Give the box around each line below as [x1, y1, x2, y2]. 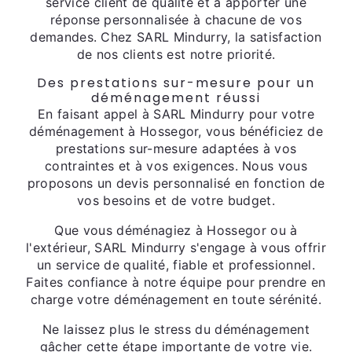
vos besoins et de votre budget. [77, 192, 275, 208]
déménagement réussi [91, 89, 261, 107]
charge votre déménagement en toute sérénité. [30, 291, 322, 307]
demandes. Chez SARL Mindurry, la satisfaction [30, 29, 322, 45]
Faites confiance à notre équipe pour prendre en [26, 274, 326, 290]
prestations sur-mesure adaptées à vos [55, 141, 297, 156]
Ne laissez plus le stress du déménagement [42, 321, 310, 337]
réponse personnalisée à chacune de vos [49, 12, 302, 27]
